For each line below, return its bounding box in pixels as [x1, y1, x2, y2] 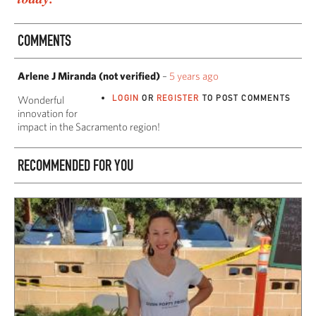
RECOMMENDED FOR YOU [18, 155, 133, 175]
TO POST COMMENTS [199, 92, 291, 104]
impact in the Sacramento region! [18, 121, 160, 133]
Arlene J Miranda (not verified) [18, 70, 160, 83]
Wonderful [18, 94, 64, 107]
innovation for [18, 107, 78, 120]
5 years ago [169, 70, 219, 83]
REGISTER [156, 92, 200, 104]
